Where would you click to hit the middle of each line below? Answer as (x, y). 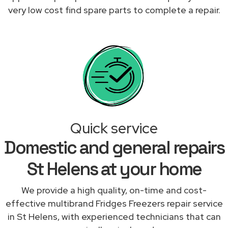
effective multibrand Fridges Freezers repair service (114, 203)
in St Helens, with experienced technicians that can (114, 216)
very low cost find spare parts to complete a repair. (114, 10)
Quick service (114, 128)
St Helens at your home (114, 169)
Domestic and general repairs (114, 147)
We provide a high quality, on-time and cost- (114, 190)
